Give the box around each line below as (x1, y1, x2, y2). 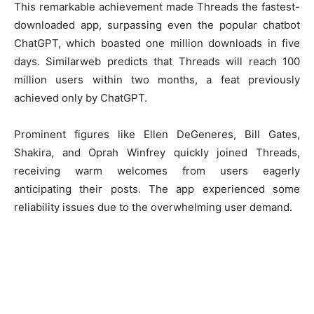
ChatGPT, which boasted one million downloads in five (14, 36, 300, 50)
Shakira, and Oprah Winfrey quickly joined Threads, (14, 146, 300, 160)
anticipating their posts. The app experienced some (14, 182, 300, 196)
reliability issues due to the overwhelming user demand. (14, 200, 292, 214)
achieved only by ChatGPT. (14, 91, 147, 105)
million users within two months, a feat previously (14, 73, 300, 87)
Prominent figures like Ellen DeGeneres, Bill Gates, (14, 128, 300, 142)
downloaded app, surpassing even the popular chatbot (14, 18, 300, 32)
